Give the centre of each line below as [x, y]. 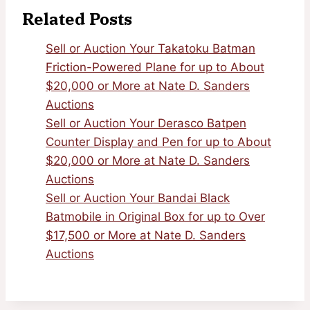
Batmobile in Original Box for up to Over [155, 217]
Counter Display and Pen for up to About [158, 142]
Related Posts [77, 19]
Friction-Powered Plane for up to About [155, 67]
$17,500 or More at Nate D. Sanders [146, 236]
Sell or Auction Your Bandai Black [138, 198]
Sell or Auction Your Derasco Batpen [146, 124]
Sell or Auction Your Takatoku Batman [151, 49]
